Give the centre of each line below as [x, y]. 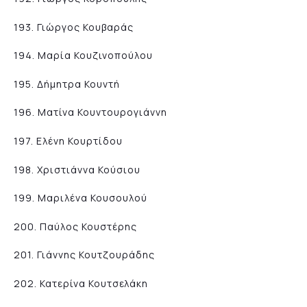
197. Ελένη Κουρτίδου [68, 141]
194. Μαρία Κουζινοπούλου [83, 56]
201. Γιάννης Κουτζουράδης [84, 255]
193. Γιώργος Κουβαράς [74, 27]
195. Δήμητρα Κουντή [67, 84]
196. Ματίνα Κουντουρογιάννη [90, 112]
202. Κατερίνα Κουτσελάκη [81, 283]
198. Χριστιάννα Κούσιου [77, 169]
